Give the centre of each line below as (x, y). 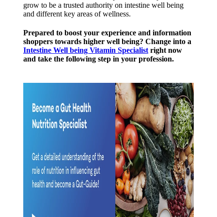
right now (165, 50)
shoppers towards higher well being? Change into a (107, 42)
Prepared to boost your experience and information (107, 33)
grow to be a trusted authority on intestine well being (103, 5)
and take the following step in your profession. (99, 59)
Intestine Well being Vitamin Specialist (86, 50)
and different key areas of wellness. (77, 14)
